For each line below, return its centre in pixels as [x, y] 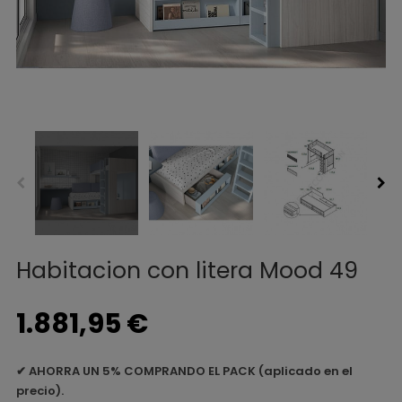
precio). [40, 390]
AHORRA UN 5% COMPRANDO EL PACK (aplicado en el [189, 371]
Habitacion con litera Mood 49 [187, 270]
